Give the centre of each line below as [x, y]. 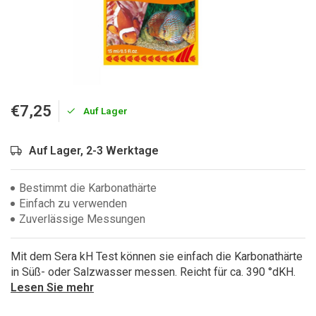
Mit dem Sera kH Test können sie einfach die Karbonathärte [157, 256]
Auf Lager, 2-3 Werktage [94, 151]
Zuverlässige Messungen [82, 219]
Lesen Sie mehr [52, 287]
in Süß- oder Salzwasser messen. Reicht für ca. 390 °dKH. [153, 272]
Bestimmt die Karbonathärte [88, 188]
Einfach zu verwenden [73, 203]
